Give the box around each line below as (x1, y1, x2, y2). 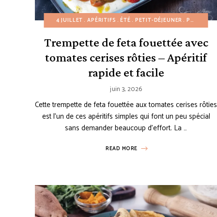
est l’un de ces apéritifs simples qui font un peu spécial (42, 110, 210, 123)
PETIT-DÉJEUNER (135, 16, 183, 25)
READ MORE (106, 144, 138, 154)
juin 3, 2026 (110, 84, 142, 95)
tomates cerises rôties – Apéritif (45, 50, 207, 65)
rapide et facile (88, 65, 164, 80)
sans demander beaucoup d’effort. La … (65, 122, 187, 135)
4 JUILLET (56, 16, 83, 25)
